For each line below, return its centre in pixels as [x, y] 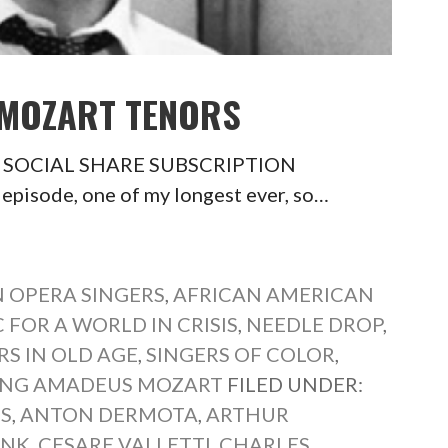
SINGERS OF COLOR [241, 353]
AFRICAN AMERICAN [274, 293]
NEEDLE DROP [315, 323]
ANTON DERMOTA [109, 413]
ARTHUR [248, 413]
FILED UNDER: [295, 383]
